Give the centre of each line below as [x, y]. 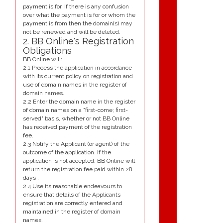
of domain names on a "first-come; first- [75, 110]
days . [31, 178]
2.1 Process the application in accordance [77, 68]
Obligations [47, 51]
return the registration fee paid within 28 [78, 169]
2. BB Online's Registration [78, 41]
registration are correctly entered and [73, 203]
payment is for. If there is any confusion [76, 7]
